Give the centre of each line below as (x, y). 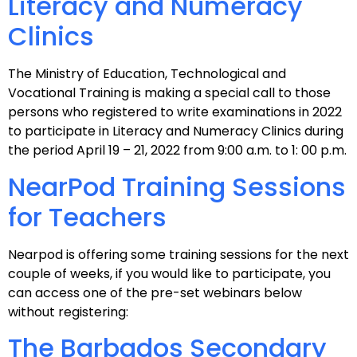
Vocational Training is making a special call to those (169, 93)
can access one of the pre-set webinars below (155, 292)
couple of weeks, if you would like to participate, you (169, 273)
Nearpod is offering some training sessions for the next (178, 254)
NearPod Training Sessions (177, 186)
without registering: (68, 312)
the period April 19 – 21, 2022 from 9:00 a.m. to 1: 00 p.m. (177, 151)
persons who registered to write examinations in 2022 (175, 112)
